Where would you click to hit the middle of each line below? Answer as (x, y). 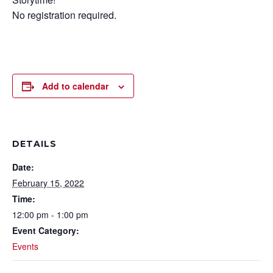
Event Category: (46, 230)
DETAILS (34, 144)
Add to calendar (75, 86)
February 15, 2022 (48, 183)
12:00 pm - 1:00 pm (50, 214)
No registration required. (64, 15)
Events (25, 246)
